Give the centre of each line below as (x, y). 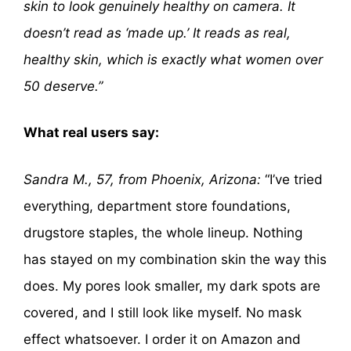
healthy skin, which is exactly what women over (173, 59)
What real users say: (91, 133)
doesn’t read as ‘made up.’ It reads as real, (157, 33)
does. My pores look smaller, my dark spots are (172, 286)
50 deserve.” (63, 86)
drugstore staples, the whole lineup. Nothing (163, 232)
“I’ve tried (292, 179)
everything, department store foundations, (157, 206)
